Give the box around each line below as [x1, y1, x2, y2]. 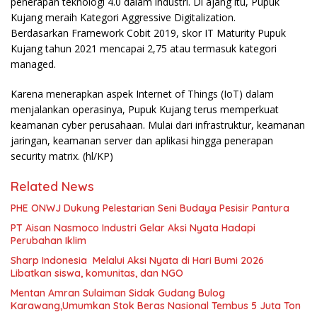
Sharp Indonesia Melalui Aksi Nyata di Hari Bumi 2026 [11, 254, 264, 267]
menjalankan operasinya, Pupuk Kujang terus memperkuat [11, 103, 279, 116]
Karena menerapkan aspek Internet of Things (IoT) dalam [11, 87, 274, 100]
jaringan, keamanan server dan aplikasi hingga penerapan [11, 134, 273, 147]
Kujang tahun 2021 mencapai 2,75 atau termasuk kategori [11, 42, 277, 55]
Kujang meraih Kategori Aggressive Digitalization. [11, 11, 236, 24]
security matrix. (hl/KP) [11, 149, 113, 163]
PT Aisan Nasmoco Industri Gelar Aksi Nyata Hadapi [11, 221, 255, 234]
